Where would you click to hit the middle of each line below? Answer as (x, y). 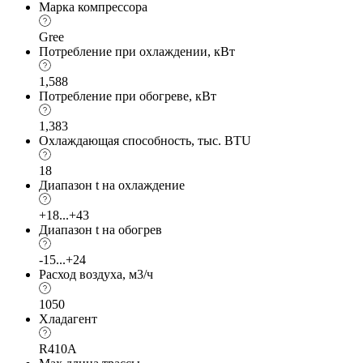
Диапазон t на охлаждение (112, 185)
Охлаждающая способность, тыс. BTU (145, 140)
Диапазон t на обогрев (100, 229)
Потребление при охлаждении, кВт (137, 51)
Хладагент (68, 318)
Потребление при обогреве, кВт (128, 96)
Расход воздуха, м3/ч (96, 274)
